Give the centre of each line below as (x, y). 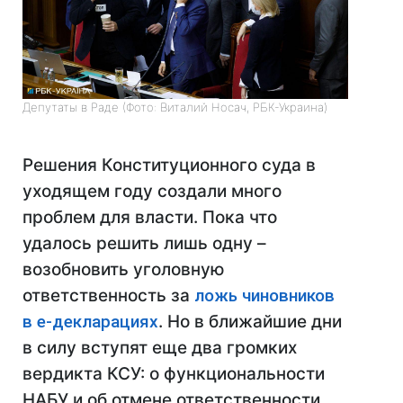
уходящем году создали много (152, 192)
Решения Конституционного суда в (169, 166)
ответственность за (108, 296)
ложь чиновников (264, 296)
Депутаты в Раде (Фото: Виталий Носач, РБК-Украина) (175, 107)
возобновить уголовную (124, 270)
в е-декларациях (90, 322)
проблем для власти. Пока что (150, 218)
